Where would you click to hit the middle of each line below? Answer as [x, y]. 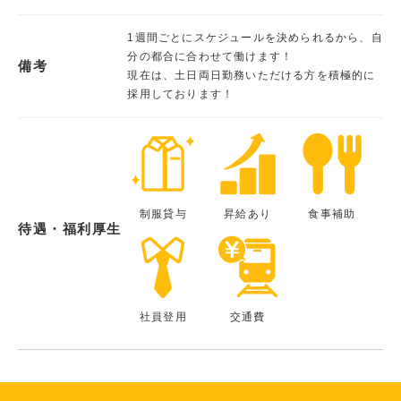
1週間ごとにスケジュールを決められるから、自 [255, 37]
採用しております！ [181, 94]
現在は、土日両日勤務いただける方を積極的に [252, 75]
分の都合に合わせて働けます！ [210, 56]
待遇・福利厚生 [70, 229]
